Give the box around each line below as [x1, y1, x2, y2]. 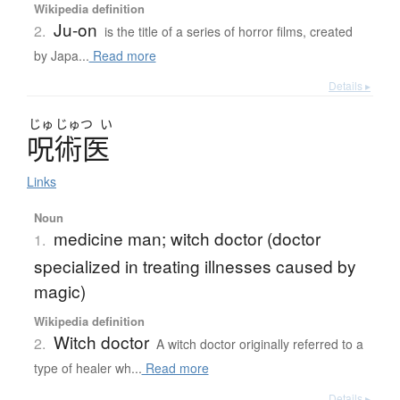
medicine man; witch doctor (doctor [53, 226, 321, 251]
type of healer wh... [33, 359, 142, 378]
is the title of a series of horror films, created [104, 22, 353, 41]
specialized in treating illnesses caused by [33, 254, 356, 279]
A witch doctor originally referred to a [155, 335, 363, 354]
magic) [33, 279, 86, 304]
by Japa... [33, 46, 89, 65]
